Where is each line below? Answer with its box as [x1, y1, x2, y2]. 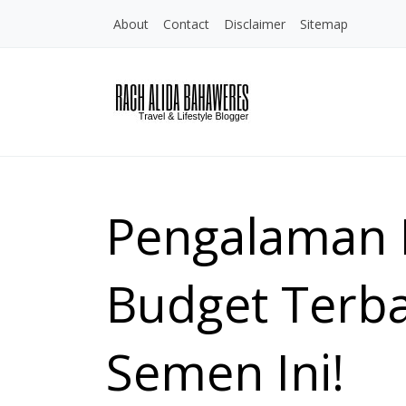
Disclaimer [224, 14, 285, 33]
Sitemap [300, 14, 348, 33]
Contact [163, 14, 209, 33]
